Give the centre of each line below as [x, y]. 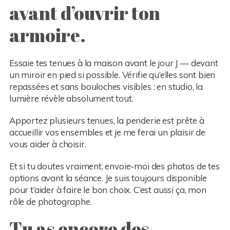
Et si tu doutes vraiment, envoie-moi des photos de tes [114, 166]
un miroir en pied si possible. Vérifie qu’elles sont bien [112, 75]
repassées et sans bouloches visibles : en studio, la [106, 87]
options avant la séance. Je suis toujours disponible [108, 178]
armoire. [47, 35]
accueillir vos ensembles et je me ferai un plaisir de [107, 132]
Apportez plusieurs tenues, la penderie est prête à [107, 121]
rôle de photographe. [50, 202]
